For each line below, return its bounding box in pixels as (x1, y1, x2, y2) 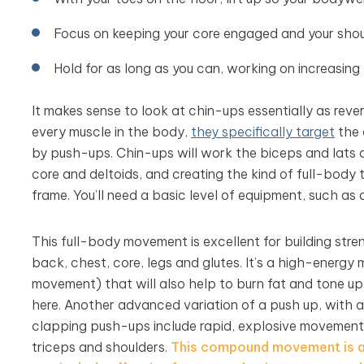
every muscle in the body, (31, 123, 191, 140)
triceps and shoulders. (31, 339, 171, 355)
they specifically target (190, 123, 335, 140)
